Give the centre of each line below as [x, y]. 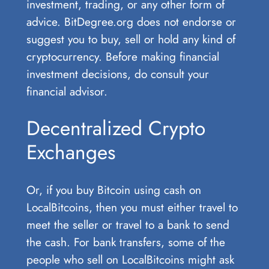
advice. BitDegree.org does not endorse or [131, 21]
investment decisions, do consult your [117, 74]
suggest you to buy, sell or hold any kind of [131, 39]
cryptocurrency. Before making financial [122, 56]
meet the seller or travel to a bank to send [128, 225]
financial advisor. [67, 91]
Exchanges [71, 153]
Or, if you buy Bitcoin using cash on [113, 190]
